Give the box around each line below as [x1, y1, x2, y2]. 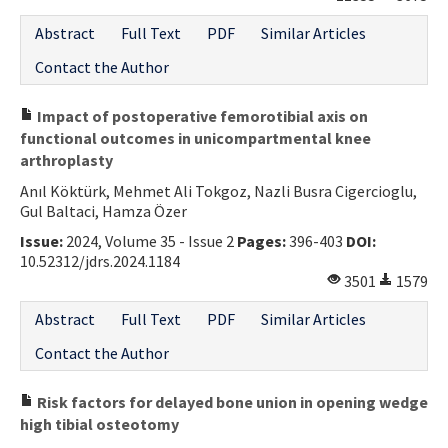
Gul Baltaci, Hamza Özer [20, 200, 187, 221]
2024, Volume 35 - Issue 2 [63, 230, 237, 251]
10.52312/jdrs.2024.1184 [20, 250, 180, 271]
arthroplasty [20, 149, 113, 170]
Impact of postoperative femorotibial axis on [34, 105, 368, 126]
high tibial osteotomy [20, 413, 179, 434]
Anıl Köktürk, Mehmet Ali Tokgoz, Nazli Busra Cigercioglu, [20, 180, 417, 201]
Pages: [237, 230, 286, 251]
